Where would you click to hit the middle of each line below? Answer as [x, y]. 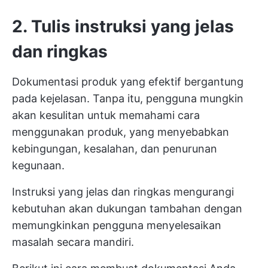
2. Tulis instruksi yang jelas [123, 26]
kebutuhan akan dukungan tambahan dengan [127, 208]
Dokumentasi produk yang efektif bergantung [128, 81]
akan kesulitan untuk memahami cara [106, 115]
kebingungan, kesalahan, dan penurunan [115, 148]
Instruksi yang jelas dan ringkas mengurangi [123, 191]
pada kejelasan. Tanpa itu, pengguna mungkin [128, 98]
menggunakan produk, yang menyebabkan [121, 132]
